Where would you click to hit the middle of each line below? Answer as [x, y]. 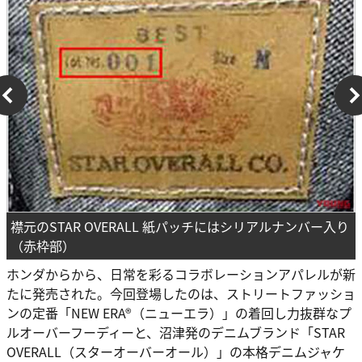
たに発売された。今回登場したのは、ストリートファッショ [181, 293]
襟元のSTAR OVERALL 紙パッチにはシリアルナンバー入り [180, 226]
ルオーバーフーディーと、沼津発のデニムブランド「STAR [176, 332]
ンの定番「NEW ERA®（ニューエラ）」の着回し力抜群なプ [179, 312]
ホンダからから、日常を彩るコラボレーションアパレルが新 [181, 274]
